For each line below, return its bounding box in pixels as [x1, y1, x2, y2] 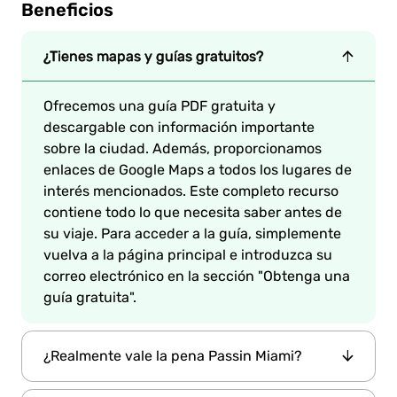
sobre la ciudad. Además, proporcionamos [43, 140, 322, 157]
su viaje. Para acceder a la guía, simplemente [43, 225, 341, 242]
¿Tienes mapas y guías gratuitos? [43, 48, 264, 65]
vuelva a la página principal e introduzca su [43, 246, 332, 263]
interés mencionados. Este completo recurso [43, 183, 339, 199]
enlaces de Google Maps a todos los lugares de [43, 161, 352, 178]
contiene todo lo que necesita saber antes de [43, 204, 342, 221]
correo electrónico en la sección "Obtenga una [43, 268, 350, 284]
